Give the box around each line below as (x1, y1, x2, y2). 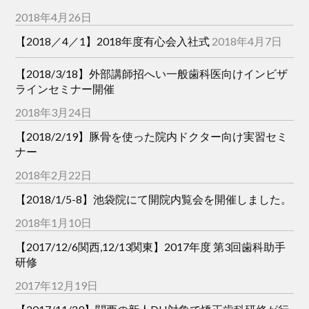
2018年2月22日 (15, 168, 92, 181)
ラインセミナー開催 (15, 81, 115, 95)
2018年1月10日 (15, 215, 92, 229)
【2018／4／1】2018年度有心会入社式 (15, 34, 210, 48)
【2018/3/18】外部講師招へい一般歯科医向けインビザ (15, 66, 288, 80)
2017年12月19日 (15, 278, 99, 292)
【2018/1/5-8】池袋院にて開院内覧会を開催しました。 (15, 192, 292, 206)
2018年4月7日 (212, 34, 283, 48)
